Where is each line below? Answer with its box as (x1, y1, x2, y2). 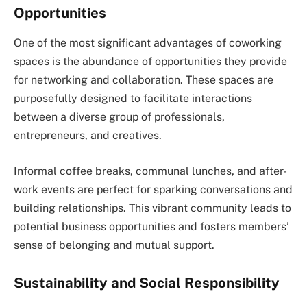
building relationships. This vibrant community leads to (14, 201, 291, 214)
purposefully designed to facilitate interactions (14, 92, 252, 106)
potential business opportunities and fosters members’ (14, 219, 289, 233)
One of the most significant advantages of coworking (14, 36, 282, 50)
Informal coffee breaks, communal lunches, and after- (14, 164, 287, 177)
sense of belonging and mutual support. (14, 238, 214, 251)
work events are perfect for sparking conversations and (14, 182, 293, 196)
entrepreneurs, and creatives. (14, 129, 162, 143)
